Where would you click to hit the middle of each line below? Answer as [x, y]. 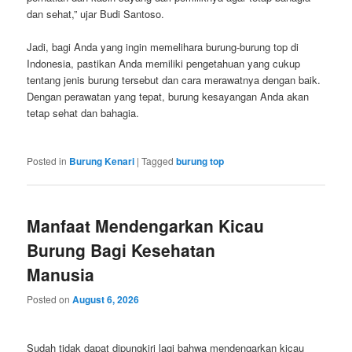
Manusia [61, 275]
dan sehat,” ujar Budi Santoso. [96, 13]
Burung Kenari [102, 161]
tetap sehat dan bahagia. [83, 113]
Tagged [158, 161]
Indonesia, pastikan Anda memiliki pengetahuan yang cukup [164, 63]
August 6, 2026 [106, 299]
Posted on [50, 299]
